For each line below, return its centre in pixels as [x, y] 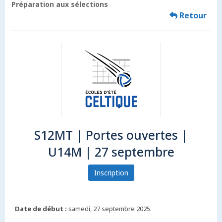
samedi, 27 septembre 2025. [109, 209]
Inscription [111, 173]
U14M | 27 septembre [111, 152]
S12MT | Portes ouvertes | [111, 135]
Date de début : [41, 209]
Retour [192, 16]
